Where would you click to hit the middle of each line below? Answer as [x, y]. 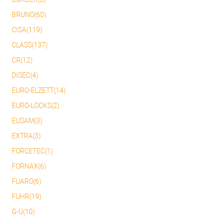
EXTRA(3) [26, 136]
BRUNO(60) [29, 15]
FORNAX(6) [29, 166]
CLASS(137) [30, 45]
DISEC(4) [25, 76]
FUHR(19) [27, 197]
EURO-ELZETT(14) [39, 91]
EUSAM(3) [27, 121]
